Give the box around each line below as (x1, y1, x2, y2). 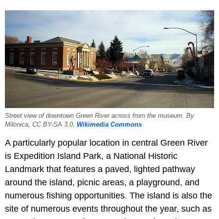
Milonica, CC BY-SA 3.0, (5, 121, 77, 129)
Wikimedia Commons (77, 121, 142, 129)
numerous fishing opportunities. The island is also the (5, 191, 212, 201)
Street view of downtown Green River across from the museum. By (5, 112, 194, 120)
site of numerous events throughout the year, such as (5, 204, 212, 214)
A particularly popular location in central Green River (5, 138, 208, 148)
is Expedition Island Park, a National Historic (5, 151, 177, 161)
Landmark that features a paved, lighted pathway (5, 164, 195, 175)
